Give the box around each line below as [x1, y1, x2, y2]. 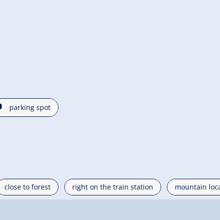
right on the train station [72, 182, 153, 192]
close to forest [4, 182, 51, 192]
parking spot [9, 102, 51, 112]
